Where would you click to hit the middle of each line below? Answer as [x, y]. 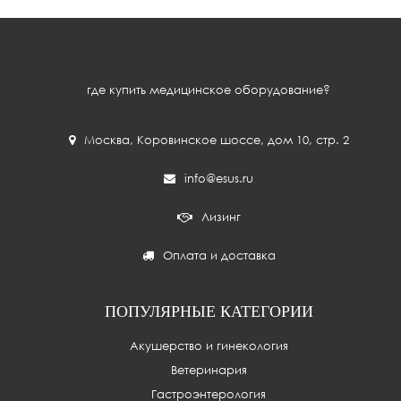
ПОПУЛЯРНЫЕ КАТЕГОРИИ [209, 311]
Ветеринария [209, 370]
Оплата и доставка [219, 255]
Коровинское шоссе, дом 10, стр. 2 [243, 140]
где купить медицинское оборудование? [209, 90]
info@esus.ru [219, 178]
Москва [107, 140]
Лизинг [221, 217]
